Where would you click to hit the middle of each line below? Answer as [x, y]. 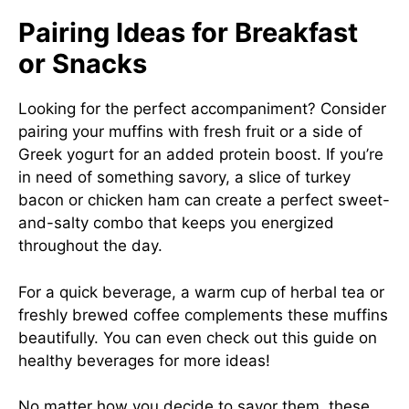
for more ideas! [212, 360]
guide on [345, 337]
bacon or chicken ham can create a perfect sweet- [204, 200]
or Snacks [83, 63]
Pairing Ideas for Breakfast [188, 32]
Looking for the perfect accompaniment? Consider [202, 109]
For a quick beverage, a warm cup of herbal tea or [201, 292]
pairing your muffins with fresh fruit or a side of [190, 131]
